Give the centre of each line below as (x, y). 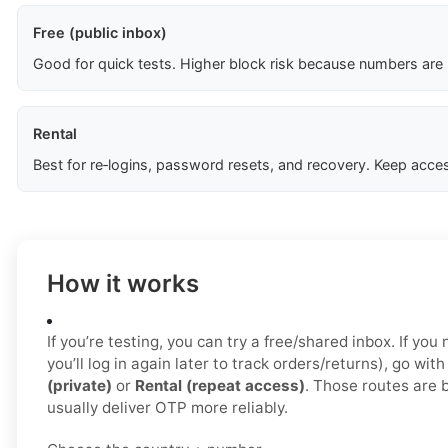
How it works (123, 284)
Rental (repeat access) (220, 386)
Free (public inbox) (100, 33)
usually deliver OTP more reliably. (167, 408)
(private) (79, 386)
